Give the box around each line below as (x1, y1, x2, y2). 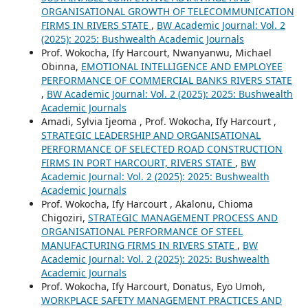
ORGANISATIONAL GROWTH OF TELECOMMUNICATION (41, 4, 294, 18)
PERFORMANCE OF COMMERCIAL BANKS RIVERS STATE (41, 73, 292, 87)
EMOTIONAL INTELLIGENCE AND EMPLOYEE (80, 59, 283, 73)
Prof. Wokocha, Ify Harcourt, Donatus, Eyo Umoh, (41, 279, 265, 293)
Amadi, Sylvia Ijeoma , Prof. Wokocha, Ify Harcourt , (41, 114, 276, 128)
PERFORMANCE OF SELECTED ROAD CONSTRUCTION (41, 142, 283, 155)
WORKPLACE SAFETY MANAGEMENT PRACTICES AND (41, 293, 282, 307)
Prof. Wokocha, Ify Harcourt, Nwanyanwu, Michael (41, 45, 272, 59)
